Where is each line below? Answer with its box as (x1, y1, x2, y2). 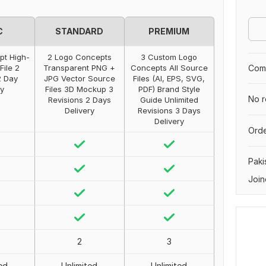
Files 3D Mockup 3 (45, 84, 114, 94)
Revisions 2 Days (47, 95, 111, 104)
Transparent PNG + (43, 63, 116, 72)
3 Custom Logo (141, 52, 198, 62)
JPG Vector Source (43, 74, 115, 83)
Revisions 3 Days (137, 106, 201, 115)
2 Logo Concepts (47, 52, 112, 62)
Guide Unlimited (140, 95, 198, 104)
